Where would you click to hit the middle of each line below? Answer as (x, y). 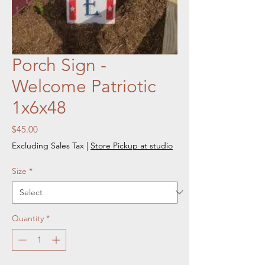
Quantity (28, 218)
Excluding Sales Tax (48, 145)
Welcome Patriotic (84, 86)
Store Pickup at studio (132, 145)
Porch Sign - (59, 65)
